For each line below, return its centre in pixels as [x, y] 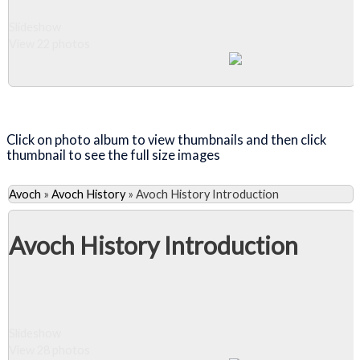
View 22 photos [49, 43]
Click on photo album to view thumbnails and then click [166, 140]
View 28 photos [49, 350]
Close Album [81, 101]
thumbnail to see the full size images [115, 155]
